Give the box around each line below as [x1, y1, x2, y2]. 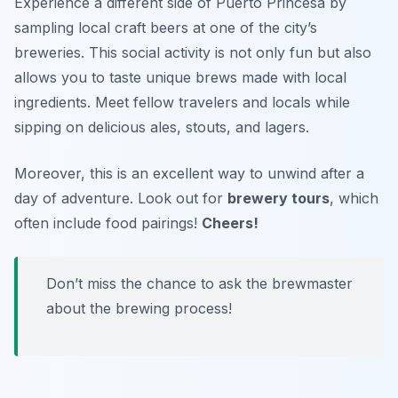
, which [330, 188, 378, 207]
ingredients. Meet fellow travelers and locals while [14, 92, 350, 111]
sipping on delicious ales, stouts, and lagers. [14, 117, 309, 136]
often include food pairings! [14, 213, 202, 232]
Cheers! [202, 213, 259, 232]
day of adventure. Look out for [14, 188, 227, 207]
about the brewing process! [46, 298, 232, 317]
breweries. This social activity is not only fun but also [14, 43, 371, 61]
